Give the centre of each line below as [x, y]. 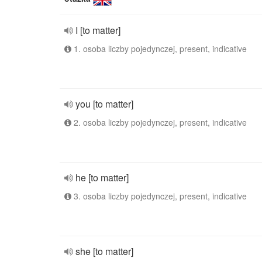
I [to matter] [98, 30]
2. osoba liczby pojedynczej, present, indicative [159, 122]
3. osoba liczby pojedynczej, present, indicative [159, 196]
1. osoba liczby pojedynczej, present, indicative [159, 49]
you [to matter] [104, 104]
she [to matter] [104, 251]
